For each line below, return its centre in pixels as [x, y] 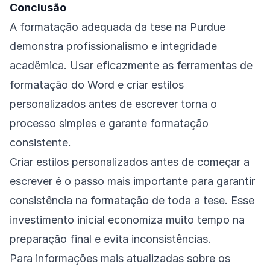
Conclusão [38, 8]
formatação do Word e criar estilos [97, 85]
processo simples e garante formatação [109, 124]
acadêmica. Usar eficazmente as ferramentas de [131, 66]
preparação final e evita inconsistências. [110, 239]
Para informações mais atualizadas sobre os [120, 259]
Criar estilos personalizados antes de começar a [130, 162]
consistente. [40, 143]
